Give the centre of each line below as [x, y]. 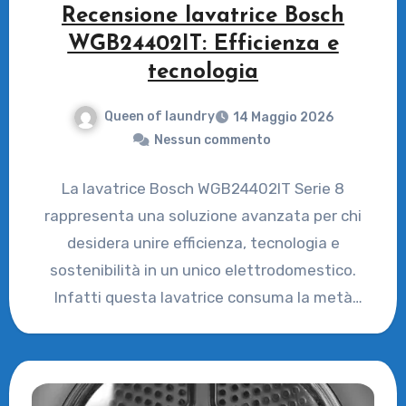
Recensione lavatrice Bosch [203, 17]
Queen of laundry [159, 117]
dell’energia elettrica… [203, 325]
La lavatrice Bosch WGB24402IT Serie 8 [203, 189]
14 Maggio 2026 [283, 118]
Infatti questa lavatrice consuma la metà [203, 298]
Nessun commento [212, 140]
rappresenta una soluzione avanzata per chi [203, 216]
